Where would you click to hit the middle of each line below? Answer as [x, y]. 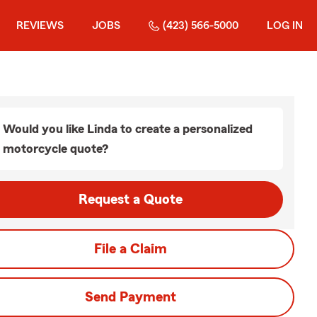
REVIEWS [40, 25]
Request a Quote [130, 200]
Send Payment [130, 297]
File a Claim [130, 249]
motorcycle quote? [56, 149]
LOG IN [285, 25]
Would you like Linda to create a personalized [128, 129]
